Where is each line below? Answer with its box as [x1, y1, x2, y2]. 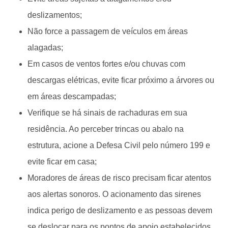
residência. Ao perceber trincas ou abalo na [27, 124, 184, 133]
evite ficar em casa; [27, 157, 97, 166]
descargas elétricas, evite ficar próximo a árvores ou [27, 75, 214, 84]
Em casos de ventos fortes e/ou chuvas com [27, 59, 185, 68]
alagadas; [27, 43, 63, 52]
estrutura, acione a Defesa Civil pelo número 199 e [27, 140, 210, 150]
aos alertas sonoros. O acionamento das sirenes [27, 189, 201, 198]
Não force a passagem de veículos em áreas [27, 26, 188, 36]
